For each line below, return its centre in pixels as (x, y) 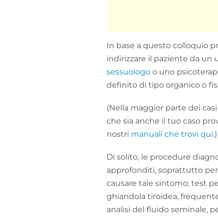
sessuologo (128, 72)
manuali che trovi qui (172, 134)
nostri (119, 134)
